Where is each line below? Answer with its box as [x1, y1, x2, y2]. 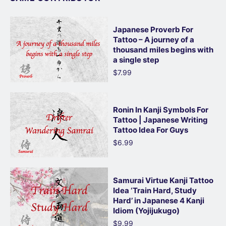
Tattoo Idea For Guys [113, 125, 188, 135]
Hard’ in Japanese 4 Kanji [113, 195, 204, 205]
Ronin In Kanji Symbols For [113, 105, 208, 115]
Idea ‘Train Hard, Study [113, 185, 197, 195]
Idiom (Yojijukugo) [113, 205, 180, 215]
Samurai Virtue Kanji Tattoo [113, 175, 213, 185]
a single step [113, 55, 159, 65]
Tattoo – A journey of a [113, 35, 194, 45]
